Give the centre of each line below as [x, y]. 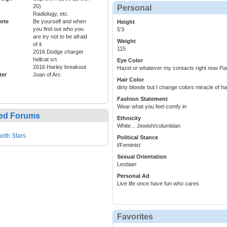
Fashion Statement [142, 99]
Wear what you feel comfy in [152, 107]
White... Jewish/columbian [149, 126]
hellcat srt [45, 60]
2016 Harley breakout [60, 67]
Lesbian [127, 164]
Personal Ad [133, 176]
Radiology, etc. [51, 14]
